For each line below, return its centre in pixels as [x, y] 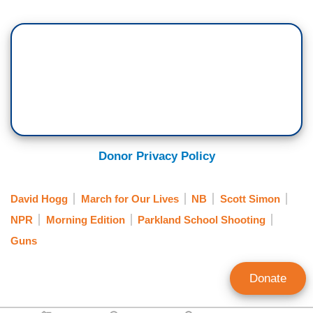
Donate [268, 278]
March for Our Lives [130, 198]
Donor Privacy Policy [156, 156]
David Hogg [39, 198]
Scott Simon [250, 198]
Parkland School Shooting [202, 219]
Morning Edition [85, 219]
